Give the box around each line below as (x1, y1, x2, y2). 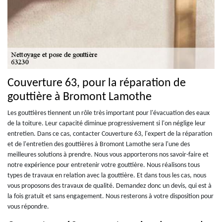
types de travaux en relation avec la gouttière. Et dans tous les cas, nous (7, 171, 206, 179)
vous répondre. (7, 203, 49, 211)
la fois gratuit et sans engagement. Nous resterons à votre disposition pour (7, 192, 214, 200)
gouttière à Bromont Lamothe (7, 91, 152, 103)
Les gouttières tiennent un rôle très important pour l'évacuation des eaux (7, 109, 210, 117)
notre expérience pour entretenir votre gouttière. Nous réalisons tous (7, 161, 200, 169)
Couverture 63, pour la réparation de (7, 77, 186, 89)
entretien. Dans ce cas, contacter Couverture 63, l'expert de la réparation (7, 130, 212, 138)
